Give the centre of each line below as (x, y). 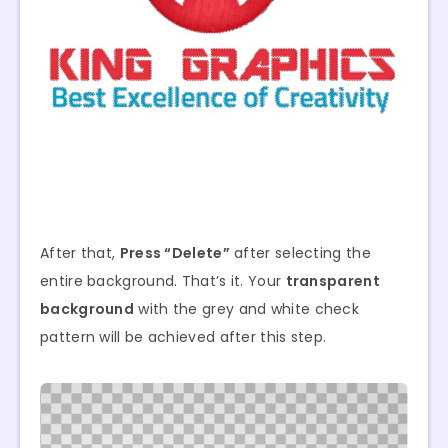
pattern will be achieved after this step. (183, 337)
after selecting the (300, 253)
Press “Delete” (174, 253)
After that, (80, 253)
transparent (332, 281)
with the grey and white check (247, 309)
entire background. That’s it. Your (163, 281)
